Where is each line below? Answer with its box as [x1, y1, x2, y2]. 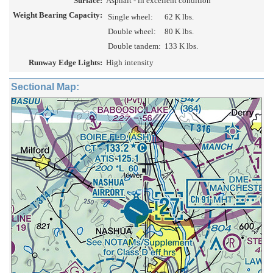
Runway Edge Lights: [29, 58, 102, 68]
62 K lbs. [165, 12, 194, 22]
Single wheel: [108, 12, 153, 22]
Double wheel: [108, 27, 156, 37]
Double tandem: [108, 41, 161, 51]
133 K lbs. [165, 41, 198, 51]
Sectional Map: [11, 82, 79, 93]
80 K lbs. [165, 27, 194, 37]
